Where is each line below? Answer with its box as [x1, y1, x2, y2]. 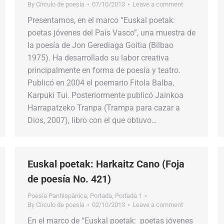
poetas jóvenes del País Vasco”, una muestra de [27, 28, 195, 37]
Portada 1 [115, 192, 142, 199]
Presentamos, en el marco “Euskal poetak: [27, 15, 175, 25]
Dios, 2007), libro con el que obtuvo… [27, 115, 157, 125]
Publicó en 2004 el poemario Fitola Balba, [27, 78, 174, 87]
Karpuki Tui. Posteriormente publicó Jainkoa [27, 90, 183, 100]
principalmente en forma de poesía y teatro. [27, 65, 180, 75]
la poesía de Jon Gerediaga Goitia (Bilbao [27, 40, 173, 50]
